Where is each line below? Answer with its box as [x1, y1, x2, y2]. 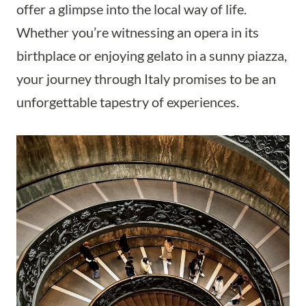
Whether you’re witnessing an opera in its [16, 24, 259, 40]
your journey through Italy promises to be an [16, 70, 276, 87]
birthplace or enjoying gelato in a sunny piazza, [16, 47, 287, 64]
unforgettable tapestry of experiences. [16, 94, 239, 110]
